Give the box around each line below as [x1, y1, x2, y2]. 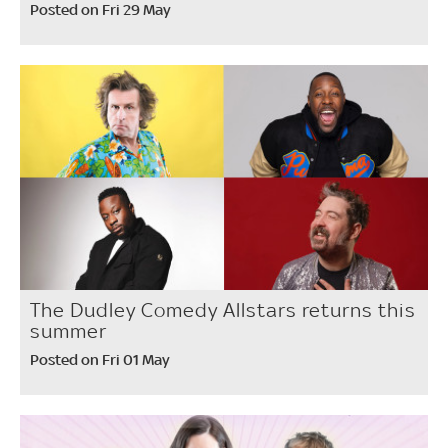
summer [30, 318, 107, 343]
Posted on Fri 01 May [30, 349, 170, 369]
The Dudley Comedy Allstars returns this [30, 297, 416, 322]
